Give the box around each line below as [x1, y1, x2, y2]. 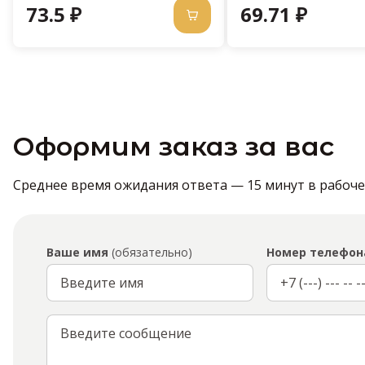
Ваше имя [46, 244, 108, 261]
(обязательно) [108, 244, 192, 261]
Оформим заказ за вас [13, 130, 334, 163]
